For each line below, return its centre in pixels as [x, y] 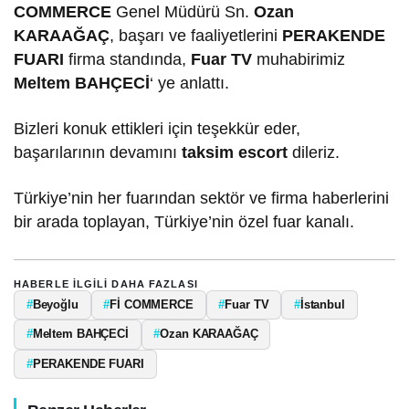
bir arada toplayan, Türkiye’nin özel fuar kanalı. [184, 221]
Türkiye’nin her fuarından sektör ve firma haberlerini [202, 198]
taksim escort [235, 152]
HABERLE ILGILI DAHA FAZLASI [106, 283]
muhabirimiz [299, 59]
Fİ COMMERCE [152, 304]
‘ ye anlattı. [190, 83]
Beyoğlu [55, 304]
